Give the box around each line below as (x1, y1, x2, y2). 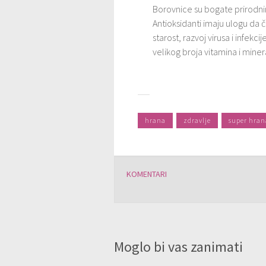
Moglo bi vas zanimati (114, 237, 243, 256)
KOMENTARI (126, 169, 167, 179)
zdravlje (183, 116, 211, 125)
